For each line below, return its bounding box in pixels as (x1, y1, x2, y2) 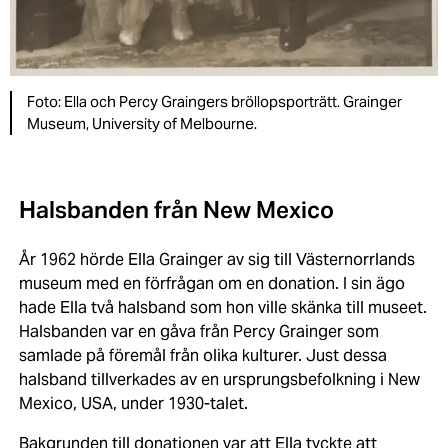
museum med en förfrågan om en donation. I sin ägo (18, 273, 405, 295)
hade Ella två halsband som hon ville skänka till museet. (18, 297, 427, 319)
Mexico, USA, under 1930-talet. (18, 393, 252, 415)
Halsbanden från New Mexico (18, 195, 334, 226)
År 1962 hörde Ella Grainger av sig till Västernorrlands (18, 249, 415, 271)
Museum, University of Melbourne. (27, 114, 257, 134)
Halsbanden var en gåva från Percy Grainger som (18, 321, 379, 343)
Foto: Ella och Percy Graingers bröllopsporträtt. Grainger (27, 92, 402, 112)
